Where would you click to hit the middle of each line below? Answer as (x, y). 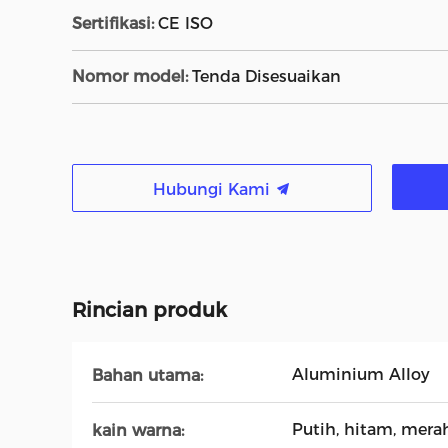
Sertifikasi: (113, 23)
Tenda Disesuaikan (266, 76)
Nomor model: (130, 76)
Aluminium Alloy (361, 374)
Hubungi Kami (214, 189)
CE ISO (185, 23)
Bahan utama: (147, 375)
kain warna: (138, 430)
